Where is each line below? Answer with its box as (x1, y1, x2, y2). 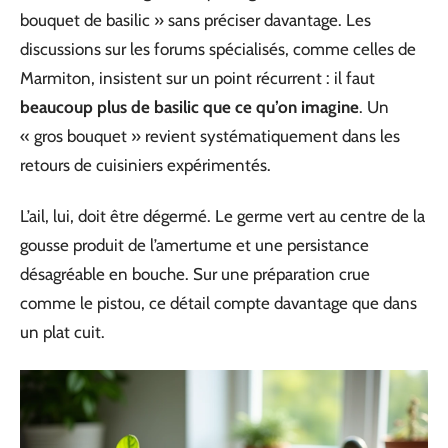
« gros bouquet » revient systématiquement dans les (20, 125, 400, 146)
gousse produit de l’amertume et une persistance (20, 235, 369, 255)
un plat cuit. (20, 322, 105, 342)
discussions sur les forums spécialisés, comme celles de (20, 38, 416, 59)
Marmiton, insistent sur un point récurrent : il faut (20, 67, 375, 88)
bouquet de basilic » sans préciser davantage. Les (20, 9, 371, 30)
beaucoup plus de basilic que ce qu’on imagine (20, 96, 359, 117)
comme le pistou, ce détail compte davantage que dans (20, 293, 417, 313)
